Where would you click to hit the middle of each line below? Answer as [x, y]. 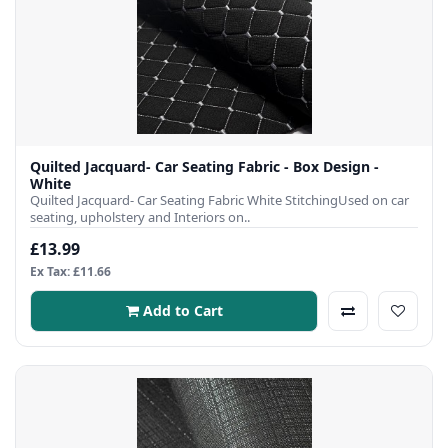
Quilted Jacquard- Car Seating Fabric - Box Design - [204, 166]
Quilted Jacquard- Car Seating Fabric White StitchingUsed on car [219, 199]
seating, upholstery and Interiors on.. [140, 216]
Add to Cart [182, 310]
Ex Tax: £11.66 [70, 271]
